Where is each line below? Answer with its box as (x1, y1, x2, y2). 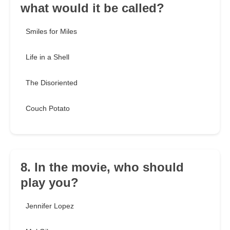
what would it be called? (21, 1, 164, 15)
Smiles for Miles (26, 27, 77, 36)
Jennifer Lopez (26, 202, 74, 210)
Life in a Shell (26, 53, 69, 62)
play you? (21, 176, 79, 190)
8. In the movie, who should (21, 160, 184, 175)
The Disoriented (26, 79, 78, 87)
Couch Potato (26, 104, 70, 113)
